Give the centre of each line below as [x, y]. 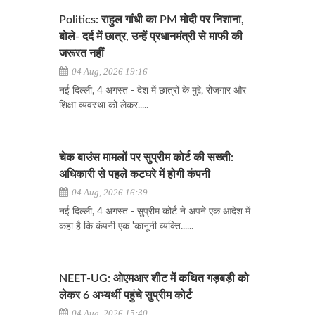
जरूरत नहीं [82, 54]
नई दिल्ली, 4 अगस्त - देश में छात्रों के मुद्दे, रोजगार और [153, 91]
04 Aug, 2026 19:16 [109, 72]
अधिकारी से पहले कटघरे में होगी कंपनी [135, 175]
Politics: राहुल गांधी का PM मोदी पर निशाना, [152, 20]
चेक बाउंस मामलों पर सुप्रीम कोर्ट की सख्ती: [146, 158]
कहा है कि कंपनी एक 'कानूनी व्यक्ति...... [126, 227]
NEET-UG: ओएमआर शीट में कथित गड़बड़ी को [154, 279]
